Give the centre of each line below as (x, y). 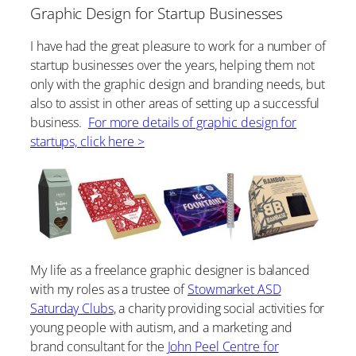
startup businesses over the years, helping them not (172, 65)
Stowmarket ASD (234, 290)
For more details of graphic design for (192, 122)
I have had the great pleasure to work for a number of (178, 46)
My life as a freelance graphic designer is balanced (170, 271)
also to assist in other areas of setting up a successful (175, 103)
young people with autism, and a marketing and (161, 328)
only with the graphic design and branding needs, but (178, 84)
